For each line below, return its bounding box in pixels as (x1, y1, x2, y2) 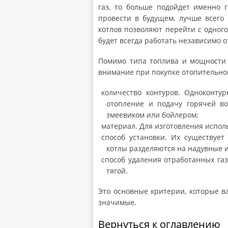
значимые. (98, 197, 136, 207)
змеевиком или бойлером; (106, 109, 198, 120)
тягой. (106, 165, 128, 176)
